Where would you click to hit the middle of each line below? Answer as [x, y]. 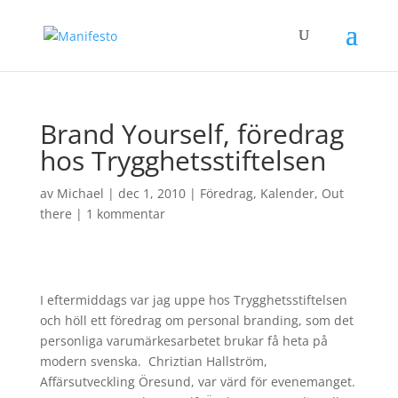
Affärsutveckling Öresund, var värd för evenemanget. [197, 382]
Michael [80, 193]
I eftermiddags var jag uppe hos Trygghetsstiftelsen [193, 300]
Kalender [287, 193]
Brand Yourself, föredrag [191, 134]
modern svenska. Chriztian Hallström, [153, 361]
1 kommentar [125, 214]
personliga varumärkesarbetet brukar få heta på [183, 341]
